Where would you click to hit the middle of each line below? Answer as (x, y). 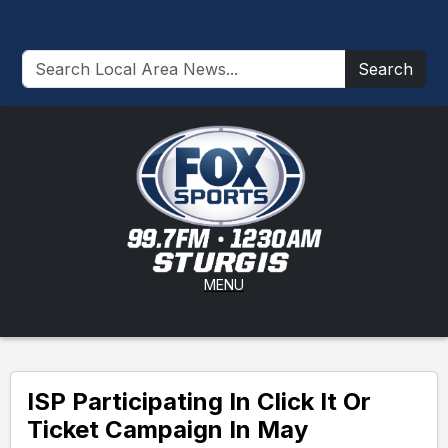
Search (385, 69)
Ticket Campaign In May (167, 429)
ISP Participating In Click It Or (199, 401)
